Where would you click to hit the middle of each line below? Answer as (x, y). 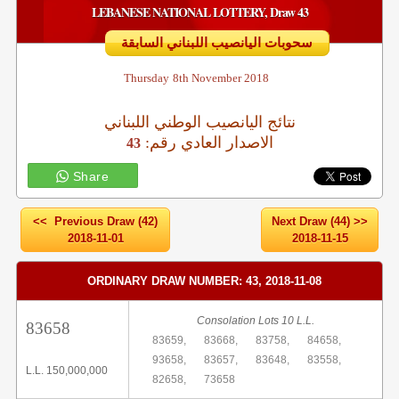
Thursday (146, 78)
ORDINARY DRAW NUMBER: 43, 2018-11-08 (204, 281)
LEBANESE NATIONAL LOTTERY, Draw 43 (199, 12)
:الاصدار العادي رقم (211, 142)
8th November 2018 (220, 78)
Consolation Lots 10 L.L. (256, 321)
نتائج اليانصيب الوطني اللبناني (199, 122)
